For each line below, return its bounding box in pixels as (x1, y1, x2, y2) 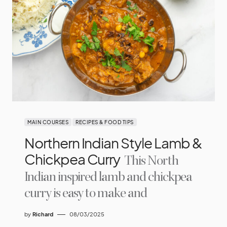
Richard (32, 211, 53, 218)
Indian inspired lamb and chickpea (24, 169, 193, 186)
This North (122, 153, 178, 170)
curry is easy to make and (24, 185, 147, 202)
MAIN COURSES (27, 119, 68, 126)
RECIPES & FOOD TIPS (75, 119, 134, 126)
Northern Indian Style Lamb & (24, 134, 202, 152)
